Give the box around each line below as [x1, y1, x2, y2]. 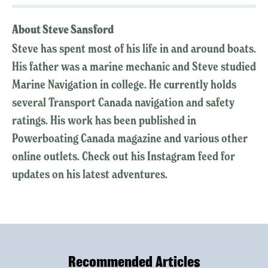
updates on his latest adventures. [12, 167, 167, 182]
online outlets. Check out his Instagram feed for [12, 149, 235, 164]
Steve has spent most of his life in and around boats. [12, 41, 256, 56]
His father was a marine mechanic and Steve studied [12, 59, 256, 74]
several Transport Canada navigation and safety [12, 95, 234, 110]
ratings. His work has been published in [12, 113, 196, 128]
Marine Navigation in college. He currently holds [12, 77, 236, 92]
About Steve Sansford [12, 22, 114, 38]
